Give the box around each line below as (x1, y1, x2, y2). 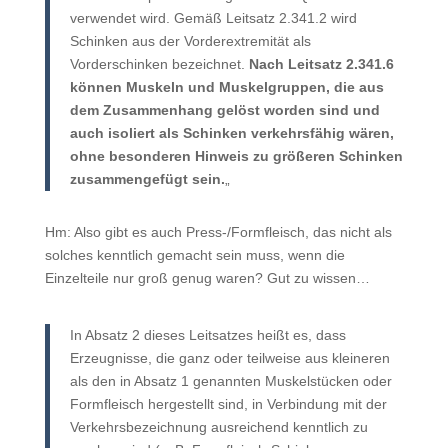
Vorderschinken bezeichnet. (69, 56, 249, 72)
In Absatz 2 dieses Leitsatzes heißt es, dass (69, 327, 346, 343)
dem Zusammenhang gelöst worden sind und (69, 102, 380, 118)
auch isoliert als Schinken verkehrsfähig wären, (69, 125, 394, 141)
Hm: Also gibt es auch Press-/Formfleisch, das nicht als (44, 224, 392, 240)
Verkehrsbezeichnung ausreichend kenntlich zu (69, 419, 368, 435)
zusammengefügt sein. (69, 171, 225, 187)
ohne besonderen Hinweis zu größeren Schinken (69, 148, 403, 164)
